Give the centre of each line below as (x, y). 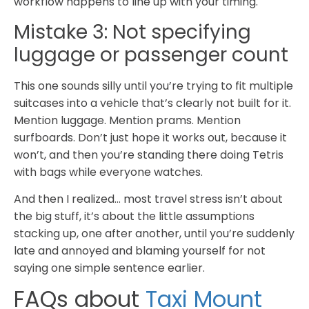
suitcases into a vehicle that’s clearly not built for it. (152, 103)
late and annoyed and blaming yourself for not (140, 251)
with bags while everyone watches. (108, 172)
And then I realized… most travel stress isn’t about (148, 199)
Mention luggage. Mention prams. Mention (127, 120)
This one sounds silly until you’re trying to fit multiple (153, 86)
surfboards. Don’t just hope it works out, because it (150, 137)
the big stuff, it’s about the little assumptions (134, 217)
